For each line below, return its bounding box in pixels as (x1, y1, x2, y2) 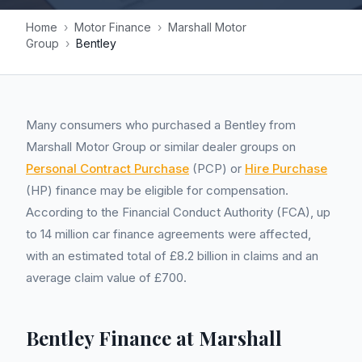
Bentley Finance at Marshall (26, 325, 282, 351)
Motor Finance (74, 20, 151, 34)
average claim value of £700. (26, 270, 187, 285)
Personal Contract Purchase (26, 161, 189, 176)
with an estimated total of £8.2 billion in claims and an (26, 248, 318, 263)
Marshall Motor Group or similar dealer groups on (26, 139, 296, 154)
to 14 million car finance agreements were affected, (26, 226, 311, 242)
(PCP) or (189, 161, 245, 176)
